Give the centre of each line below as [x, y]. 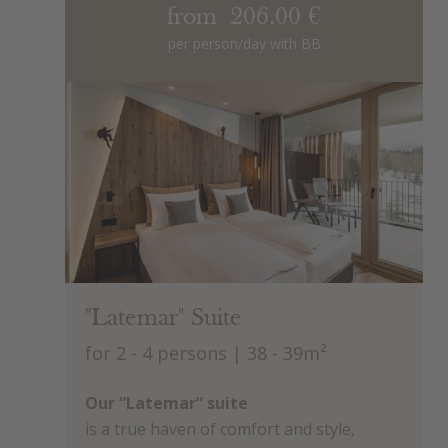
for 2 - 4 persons [156, 353]
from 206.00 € [244, 18]
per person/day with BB [244, 44]
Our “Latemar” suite [166, 402]
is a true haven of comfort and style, [220, 428]
